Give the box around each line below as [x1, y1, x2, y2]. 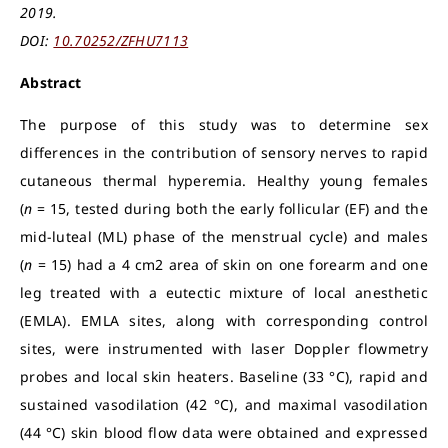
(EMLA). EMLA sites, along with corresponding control [20, 311, 428, 330]
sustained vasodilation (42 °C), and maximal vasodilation [20, 395, 428, 414]
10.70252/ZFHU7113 [53, 31, 189, 50]
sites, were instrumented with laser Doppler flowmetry [20, 339, 428, 358]
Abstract [20, 73, 82, 92]
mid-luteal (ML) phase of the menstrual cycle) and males [20, 227, 428, 246]
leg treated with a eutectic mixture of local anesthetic [20, 283, 428, 302]
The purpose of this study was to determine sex [20, 115, 428, 134]
